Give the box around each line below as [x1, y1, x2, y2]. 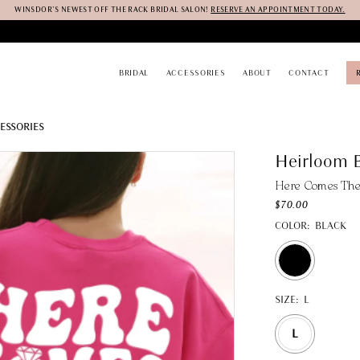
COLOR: [274, 219, 310, 234]
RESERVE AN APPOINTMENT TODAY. [211, 4, 346, 14]
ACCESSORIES [166, 67, 226, 79]
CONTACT [288, 67, 329, 79]
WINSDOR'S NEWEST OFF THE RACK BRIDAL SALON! [14, 4, 211, 14]
